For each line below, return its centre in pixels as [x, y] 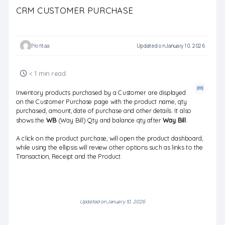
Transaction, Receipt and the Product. [69, 156]
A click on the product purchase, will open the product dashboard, [109, 138]
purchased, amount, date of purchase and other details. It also [103, 110]
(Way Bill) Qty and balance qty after [110, 120]
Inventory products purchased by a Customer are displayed [101, 92]
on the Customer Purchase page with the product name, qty [101, 101]
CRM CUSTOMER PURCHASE [75, 10]
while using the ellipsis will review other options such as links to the [109, 147]
